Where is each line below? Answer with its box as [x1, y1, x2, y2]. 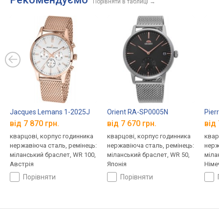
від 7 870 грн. [10, 118, 59, 128]
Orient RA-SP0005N [107, 108, 168, 116]
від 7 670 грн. [107, 118, 156, 128]
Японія [107, 160, 127, 168]
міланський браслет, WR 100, [10, 151, 96, 158]
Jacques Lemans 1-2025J [10, 108, 90, 116]
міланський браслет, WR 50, [107, 151, 190, 158]
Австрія [10, 160, 34, 168]
